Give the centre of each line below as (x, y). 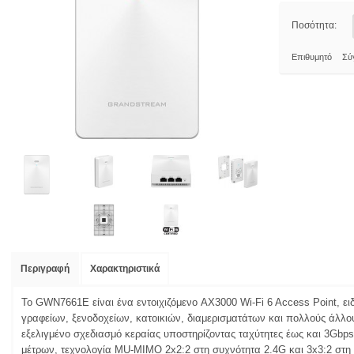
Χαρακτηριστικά (125, 269)
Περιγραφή (45, 269)
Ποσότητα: (314, 25)
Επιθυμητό (312, 57)
